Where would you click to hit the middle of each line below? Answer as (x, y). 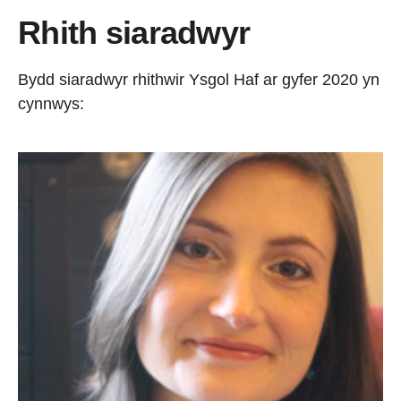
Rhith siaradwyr (134, 33)
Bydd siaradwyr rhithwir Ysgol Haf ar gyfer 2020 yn (199, 80)
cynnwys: (51, 104)
